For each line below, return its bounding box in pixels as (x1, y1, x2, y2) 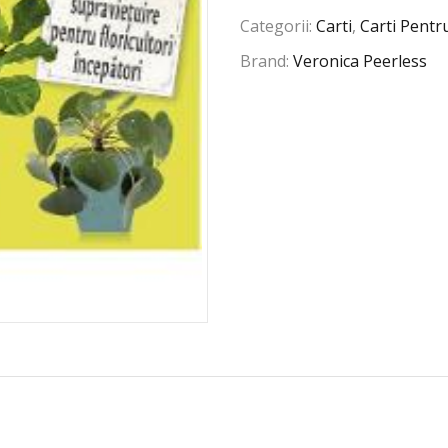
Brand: (240, 50, 294, 73)
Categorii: (240, 15, 317, 38)
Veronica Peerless (293, 50, 428, 73)
